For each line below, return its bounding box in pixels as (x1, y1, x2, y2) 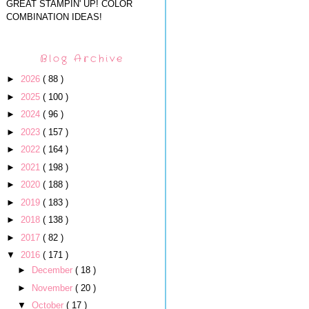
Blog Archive (40, 51, 124, 66)
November (31, 282, 75, 293)
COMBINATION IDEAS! (6, 12, 102, 22)
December (31, 265, 75, 276)
